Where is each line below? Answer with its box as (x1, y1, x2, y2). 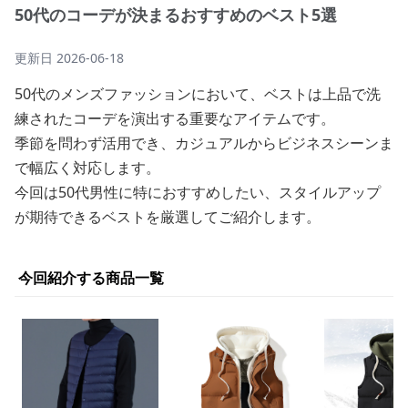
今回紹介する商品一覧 (18, 268, 164, 288)
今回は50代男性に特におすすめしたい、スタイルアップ (15, 182, 381, 202)
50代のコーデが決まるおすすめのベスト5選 (15, 4, 337, 25)
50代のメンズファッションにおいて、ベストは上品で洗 (15, 84, 381, 104)
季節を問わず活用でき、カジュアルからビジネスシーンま (15, 133, 393, 153)
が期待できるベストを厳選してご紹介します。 (15, 207, 321, 227)
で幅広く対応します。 (15, 158, 160, 178)
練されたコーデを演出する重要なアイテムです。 (15, 108, 335, 128)
